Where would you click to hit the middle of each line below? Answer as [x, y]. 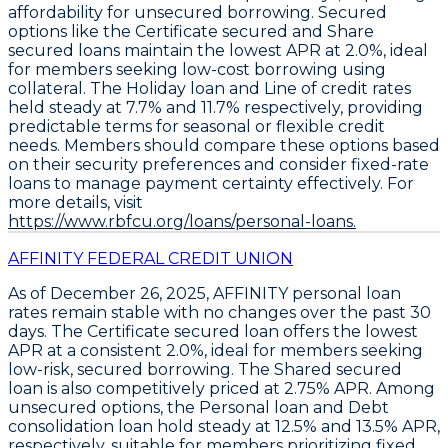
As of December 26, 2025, [110, 293]
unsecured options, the [103, 407]
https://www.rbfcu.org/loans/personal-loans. [182, 221]
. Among [402, 388]
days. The [47, 331]
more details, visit [75, 202]
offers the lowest [348, 331]
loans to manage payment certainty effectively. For [211, 183]
